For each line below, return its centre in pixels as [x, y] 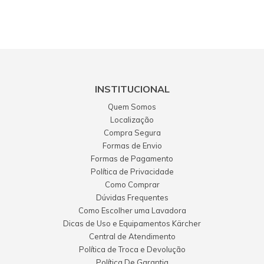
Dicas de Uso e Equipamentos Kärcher [132, 223]
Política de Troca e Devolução [132, 249]
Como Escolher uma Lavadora [132, 210]
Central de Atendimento [132, 236]
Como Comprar [132, 184]
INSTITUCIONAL [132, 89]
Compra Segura [132, 132]
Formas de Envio [132, 145]
